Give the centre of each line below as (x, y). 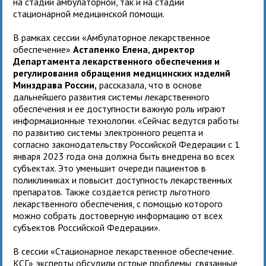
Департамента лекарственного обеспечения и (117, 61)
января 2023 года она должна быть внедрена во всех (124, 156)
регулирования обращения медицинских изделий (122, 73)
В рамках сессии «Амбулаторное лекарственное (112, 37)
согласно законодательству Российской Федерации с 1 (127, 144)
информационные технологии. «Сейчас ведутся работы (126, 120)
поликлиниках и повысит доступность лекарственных (123, 180)
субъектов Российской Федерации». (88, 227)
